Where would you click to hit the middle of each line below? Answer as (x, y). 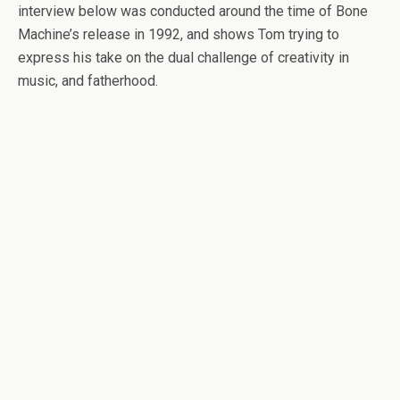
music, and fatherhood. (88, 81)
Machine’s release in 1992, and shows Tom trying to (179, 34)
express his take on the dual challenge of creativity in (183, 58)
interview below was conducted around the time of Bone (193, 11)
